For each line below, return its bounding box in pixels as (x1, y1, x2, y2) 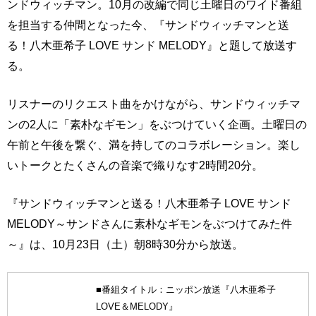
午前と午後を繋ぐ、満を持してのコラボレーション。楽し (7, 138, 300, 152)
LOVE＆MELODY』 (95, 301, 178, 312)
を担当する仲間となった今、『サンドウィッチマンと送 (7, 18, 289, 32)
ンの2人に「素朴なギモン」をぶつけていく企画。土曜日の (7, 118, 307, 131)
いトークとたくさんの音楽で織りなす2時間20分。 (7, 159, 263, 172)
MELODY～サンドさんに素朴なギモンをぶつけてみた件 (7, 217, 292, 231)
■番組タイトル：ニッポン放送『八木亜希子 (95, 284, 276, 296)
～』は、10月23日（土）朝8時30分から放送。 (7, 238, 243, 251)
